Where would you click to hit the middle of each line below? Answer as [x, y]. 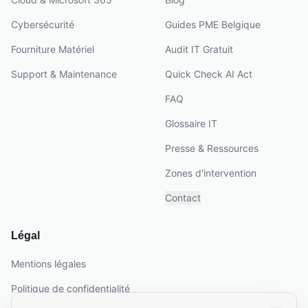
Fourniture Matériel [53, 49]
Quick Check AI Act [209, 74]
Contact [183, 198]
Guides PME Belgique [213, 24]
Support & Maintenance [64, 74]
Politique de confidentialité [70, 288]
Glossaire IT [191, 123]
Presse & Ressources [212, 148]
